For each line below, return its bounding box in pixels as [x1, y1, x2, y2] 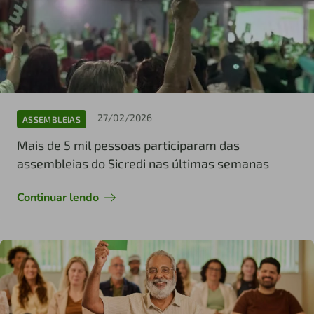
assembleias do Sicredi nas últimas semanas [17, 156, 269, 172]
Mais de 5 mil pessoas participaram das [17, 137, 240, 153]
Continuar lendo [17, 190, 99, 206]
